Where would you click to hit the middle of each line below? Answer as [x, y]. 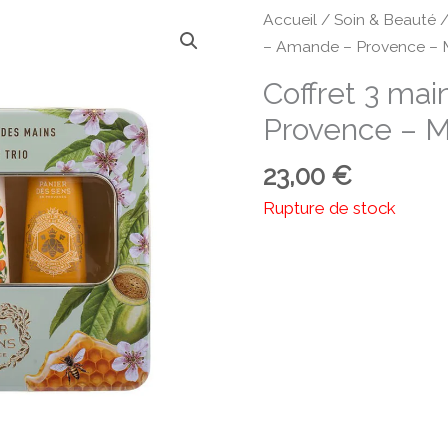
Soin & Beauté [384, 20]
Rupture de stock [329, 208]
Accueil [289, 20]
